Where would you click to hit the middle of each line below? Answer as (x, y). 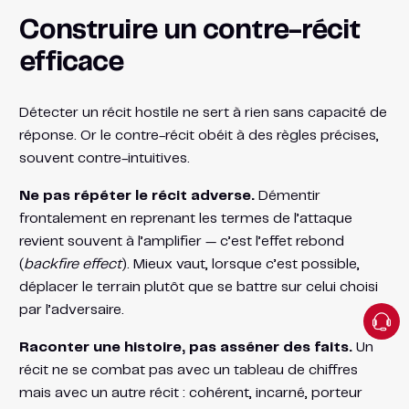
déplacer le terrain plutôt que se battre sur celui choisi (198, 287)
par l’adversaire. (71, 309)
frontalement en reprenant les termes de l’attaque (185, 218)
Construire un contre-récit (189, 30)
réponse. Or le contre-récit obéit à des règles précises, (199, 135)
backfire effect (72, 264)
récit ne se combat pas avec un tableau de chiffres (188, 370)
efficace (71, 62)
